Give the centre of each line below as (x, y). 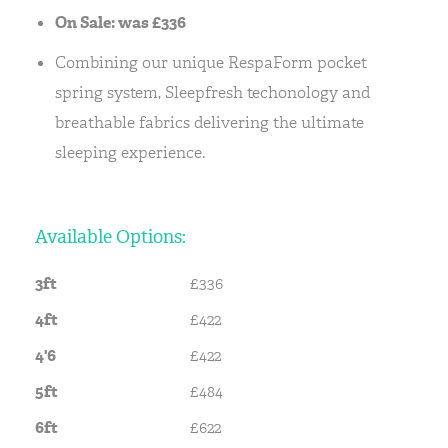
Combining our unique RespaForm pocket (211, 62)
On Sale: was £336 (120, 22)
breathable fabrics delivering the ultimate (209, 122)
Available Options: (110, 237)
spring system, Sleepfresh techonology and (212, 92)
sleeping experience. (130, 152)
